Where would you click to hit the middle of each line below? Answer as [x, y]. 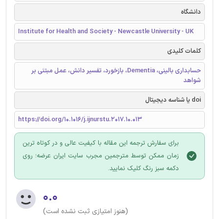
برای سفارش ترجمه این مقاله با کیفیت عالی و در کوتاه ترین [101, 143]
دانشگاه [191, 12]
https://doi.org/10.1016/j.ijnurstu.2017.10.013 [80, 120]
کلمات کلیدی [184, 51]
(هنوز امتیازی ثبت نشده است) [86, 211]
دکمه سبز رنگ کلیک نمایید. [143, 168]
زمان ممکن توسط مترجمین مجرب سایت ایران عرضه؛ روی [101, 156]
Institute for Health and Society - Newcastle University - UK [106, 32]
